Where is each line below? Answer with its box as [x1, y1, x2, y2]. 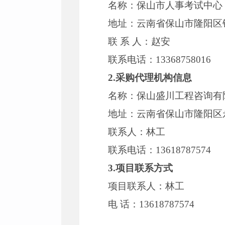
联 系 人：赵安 [108, 36, 171, 47]
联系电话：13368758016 [108, 54, 211, 65]
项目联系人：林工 [108, 181, 185, 191]
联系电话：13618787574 [108, 145, 211, 155]
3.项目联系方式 [108, 163, 173, 173]
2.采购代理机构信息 [108, 72, 192, 83]
